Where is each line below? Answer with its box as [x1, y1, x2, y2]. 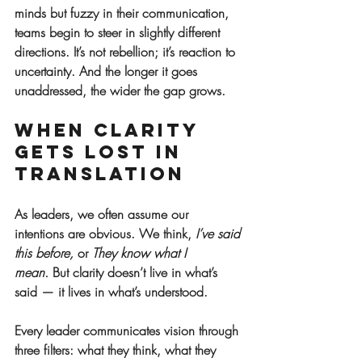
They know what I [92, 244, 190, 263]
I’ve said [196, 225, 244, 243]
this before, [15, 244, 74, 263]
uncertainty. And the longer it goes [15, 62, 201, 81]
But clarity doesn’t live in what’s [48, 263, 221, 282]
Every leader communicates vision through [15, 322, 242, 340]
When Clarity [15, 119, 206, 142]
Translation [15, 162, 185, 186]
